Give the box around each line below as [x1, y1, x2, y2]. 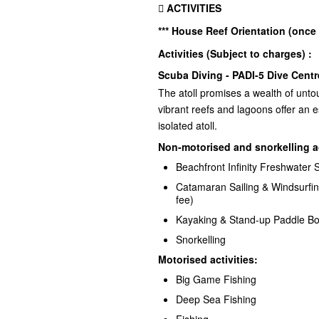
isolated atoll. [158, 118, 220, 133]
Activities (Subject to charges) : [158, 46, 312, 61]
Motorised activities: [158, 252, 258, 267]
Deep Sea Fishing [176, 292, 256, 307]
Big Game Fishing [176, 272, 256, 287]
